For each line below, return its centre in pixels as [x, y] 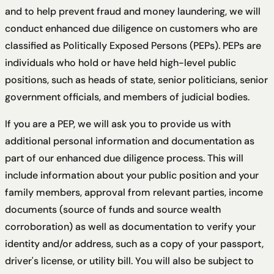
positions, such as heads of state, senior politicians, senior [136, 80]
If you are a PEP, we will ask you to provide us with [118, 124]
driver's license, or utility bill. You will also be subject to [129, 261]
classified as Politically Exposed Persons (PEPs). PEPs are [133, 46]
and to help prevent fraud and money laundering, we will [133, 12]
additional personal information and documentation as [130, 141]
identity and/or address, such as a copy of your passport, [134, 244]
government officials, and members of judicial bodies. [127, 97]
